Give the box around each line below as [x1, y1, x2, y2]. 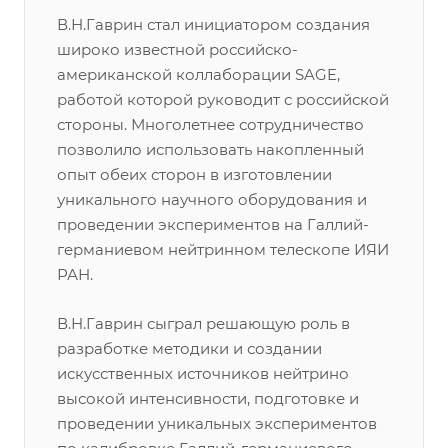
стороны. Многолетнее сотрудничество [57, 115, 364, 134]
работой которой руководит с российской [57, 90, 389, 109]
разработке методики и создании [57, 339, 322, 358]
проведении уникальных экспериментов [57, 414, 377, 433]
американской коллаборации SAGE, [57, 65, 340, 84]
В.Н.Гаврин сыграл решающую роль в [57, 314, 350, 333]
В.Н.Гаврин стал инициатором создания [57, 15, 370, 34]
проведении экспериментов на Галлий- [57, 215, 369, 234]
